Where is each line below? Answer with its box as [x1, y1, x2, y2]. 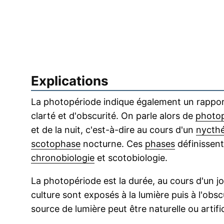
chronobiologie [31, 152, 94, 163]
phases [145, 138, 175, 149]
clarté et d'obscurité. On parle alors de [31, 110, 195, 121]
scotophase [31, 138, 80, 149]
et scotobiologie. [94, 152, 167, 163]
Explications [31, 73, 108, 89]
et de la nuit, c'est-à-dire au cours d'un [31, 124, 196, 135]
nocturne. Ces [80, 138, 145, 149]
